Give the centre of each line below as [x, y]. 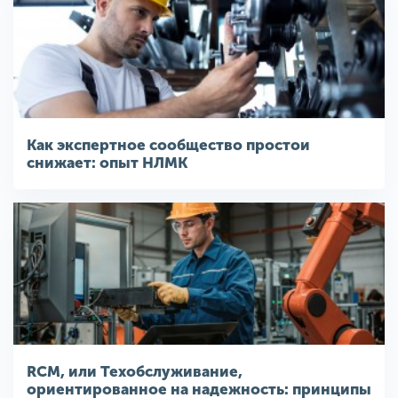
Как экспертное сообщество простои [168, 144]
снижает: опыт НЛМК [107, 162]
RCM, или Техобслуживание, [135, 371]
